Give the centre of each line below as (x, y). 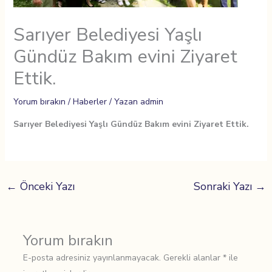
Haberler (90, 102)
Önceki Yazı (46, 187)
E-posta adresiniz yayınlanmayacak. (92, 258)
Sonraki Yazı (225, 187)
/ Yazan (122, 102)
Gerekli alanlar (193, 258)
